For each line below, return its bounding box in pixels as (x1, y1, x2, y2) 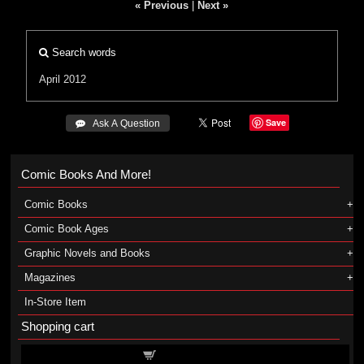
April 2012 (39, 73, 87, 85)
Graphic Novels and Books (24, 247, 150, 259)
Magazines (24, 271, 76, 284)
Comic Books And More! (20, 167, 151, 181)
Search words (49, 46, 117, 58)
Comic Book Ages (24, 223, 109, 235)
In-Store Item (24, 296, 86, 308)
